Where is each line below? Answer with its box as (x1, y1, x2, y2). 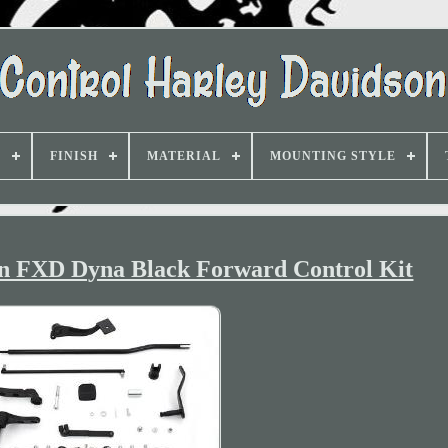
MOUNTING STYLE (270, 149, 396, 163)
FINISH (50, 149, 98, 163)
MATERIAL (147, 149, 221, 163)
